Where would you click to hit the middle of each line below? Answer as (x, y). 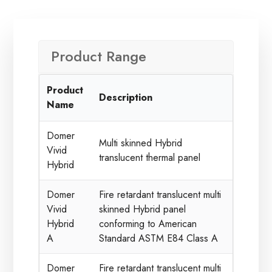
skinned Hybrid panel (143, 209)
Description (126, 98)
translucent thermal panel (150, 158)
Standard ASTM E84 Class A (159, 239)
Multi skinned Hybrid (141, 143)
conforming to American (148, 224)
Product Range (98, 56)
